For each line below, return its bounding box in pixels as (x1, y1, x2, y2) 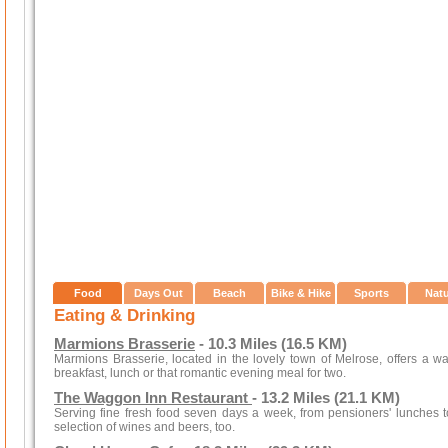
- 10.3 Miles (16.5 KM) (195, 336, 347, 352)
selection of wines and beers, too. (54, 420, 235, 434)
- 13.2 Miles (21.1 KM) (252, 390, 400, 406)
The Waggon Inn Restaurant (54, 390, 252, 406)
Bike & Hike (270, 287, 331, 299)
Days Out (134, 287, 183, 299)
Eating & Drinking (54, 305, 195, 325)
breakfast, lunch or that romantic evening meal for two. (54, 366, 346, 380)
